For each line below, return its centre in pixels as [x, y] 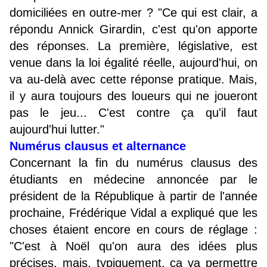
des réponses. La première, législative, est [133, 46]
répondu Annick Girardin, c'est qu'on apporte [133, 30]
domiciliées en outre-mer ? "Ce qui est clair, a [133, 13]
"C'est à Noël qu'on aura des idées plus [133, 246]
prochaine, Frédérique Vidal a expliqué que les [133, 213]
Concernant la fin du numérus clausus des [133, 163]
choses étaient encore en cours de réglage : [133, 230]
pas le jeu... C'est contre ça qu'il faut [133, 113]
